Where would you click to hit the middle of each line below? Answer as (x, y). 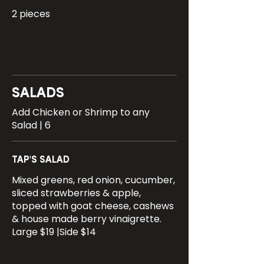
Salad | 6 (31, 125)
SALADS (38, 94)
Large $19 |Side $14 (54, 232)
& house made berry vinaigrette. (87, 219)
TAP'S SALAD (41, 160)
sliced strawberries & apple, (76, 193)
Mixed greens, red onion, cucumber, (93, 180)
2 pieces (31, 14)
